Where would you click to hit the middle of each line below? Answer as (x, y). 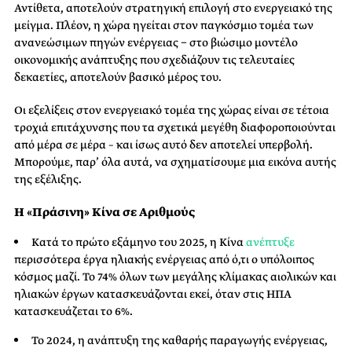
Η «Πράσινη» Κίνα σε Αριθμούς (104, 212)
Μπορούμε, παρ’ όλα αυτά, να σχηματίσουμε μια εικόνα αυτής (175, 161)
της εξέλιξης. (48, 179)
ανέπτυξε (270, 242)
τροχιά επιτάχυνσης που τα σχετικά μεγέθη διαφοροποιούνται (175, 127)
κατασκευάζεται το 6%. (73, 311)
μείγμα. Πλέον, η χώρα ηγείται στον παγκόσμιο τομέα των (164, 25)
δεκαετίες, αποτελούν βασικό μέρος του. (118, 77)
